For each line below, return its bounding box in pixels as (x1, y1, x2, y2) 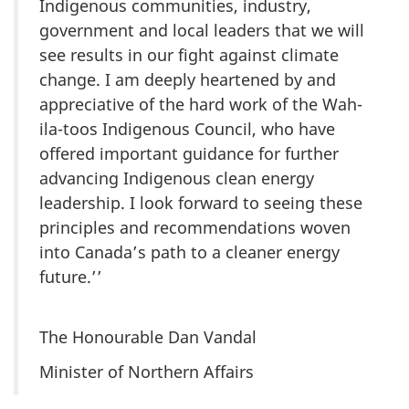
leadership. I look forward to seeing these (39, 192, 362, 215)
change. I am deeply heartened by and (39, 68, 336, 91)
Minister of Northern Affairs (39, 361, 254, 383)
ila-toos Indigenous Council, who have (39, 118, 335, 141)
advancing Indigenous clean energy (39, 167, 314, 190)
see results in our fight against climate (39, 44, 339, 67)
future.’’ (39, 266, 102, 288)
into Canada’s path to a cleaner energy (39, 241, 340, 264)
